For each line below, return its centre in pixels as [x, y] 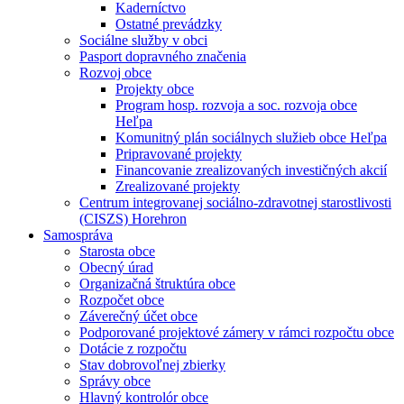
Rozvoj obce [115, 73]
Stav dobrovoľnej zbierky [152, 365]
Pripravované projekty [179, 154]
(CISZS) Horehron [133, 219]
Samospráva [78, 235]
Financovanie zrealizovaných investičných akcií [251, 170]
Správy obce [115, 381]
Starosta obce [117, 251]
